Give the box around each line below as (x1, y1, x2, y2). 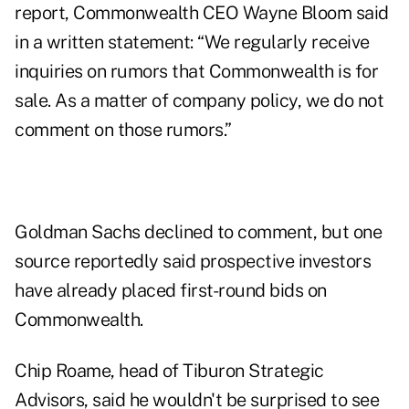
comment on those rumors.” (15, 119, 232, 142)
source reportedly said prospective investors (15, 250, 371, 273)
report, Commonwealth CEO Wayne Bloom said (15, 2, 389, 25)
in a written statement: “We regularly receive (15, 31, 370, 54)
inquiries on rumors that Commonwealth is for (15, 60, 378, 83)
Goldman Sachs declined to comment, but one (15, 221, 382, 244)
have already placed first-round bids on (15, 279, 327, 302)
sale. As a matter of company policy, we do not (15, 89, 383, 112)
